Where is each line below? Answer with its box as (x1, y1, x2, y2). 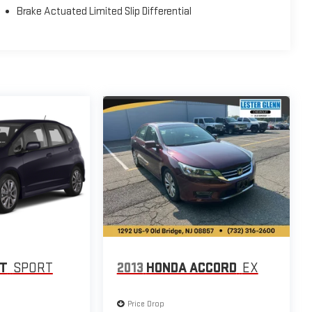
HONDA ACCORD (146, 260, 237, 277)
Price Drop (127, 298, 164, 309)
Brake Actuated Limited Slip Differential (17, 5, 192, 19)
